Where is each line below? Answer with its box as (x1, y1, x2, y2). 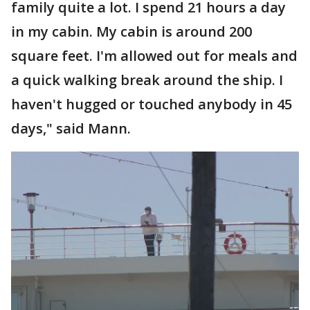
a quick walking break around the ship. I (11, 70, 283, 89)
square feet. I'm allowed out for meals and (11, 46, 298, 65)
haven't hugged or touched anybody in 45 (11, 94, 292, 113)
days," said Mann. (11, 118, 134, 138)
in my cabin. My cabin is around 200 (11, 21, 252, 41)
